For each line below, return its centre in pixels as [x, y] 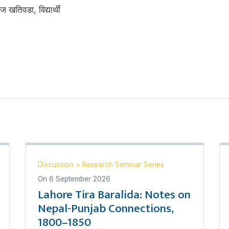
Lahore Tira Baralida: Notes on [114, 195]
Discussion [57, 165]
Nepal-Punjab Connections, [106, 209]
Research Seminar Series [123, 165]
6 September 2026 [80, 179]
